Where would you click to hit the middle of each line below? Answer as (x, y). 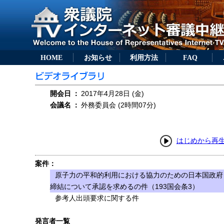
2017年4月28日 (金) (112, 93)
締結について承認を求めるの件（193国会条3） (124, 186)
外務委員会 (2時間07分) (118, 105)
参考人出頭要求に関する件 (97, 198)
